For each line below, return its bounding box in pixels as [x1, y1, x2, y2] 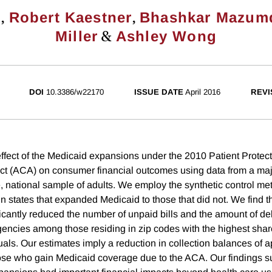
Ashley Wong [115, 28, 217, 45]
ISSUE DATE [134, 87, 183, 97]
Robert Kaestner [8, 9, 132, 26]
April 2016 [185, 87, 220, 97]
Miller [55, 28, 98, 45]
